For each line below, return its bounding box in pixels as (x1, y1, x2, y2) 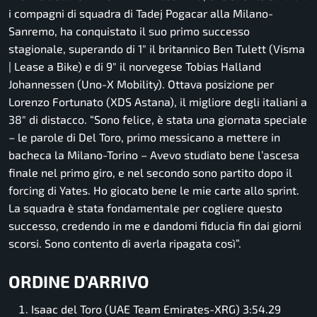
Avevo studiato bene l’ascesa (150, 147, 299, 161)
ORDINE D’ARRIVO (8, 270, 149, 292)
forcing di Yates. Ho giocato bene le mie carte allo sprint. (8, 183, 299, 197)
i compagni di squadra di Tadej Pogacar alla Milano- (8, 6, 273, 20)
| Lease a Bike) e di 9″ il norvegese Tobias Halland (8, 59, 261, 73)
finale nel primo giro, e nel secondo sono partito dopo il (8, 165, 292, 179)
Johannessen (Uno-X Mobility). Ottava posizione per (8, 76, 274, 91)
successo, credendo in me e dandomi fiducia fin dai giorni (8, 218, 301, 232)
